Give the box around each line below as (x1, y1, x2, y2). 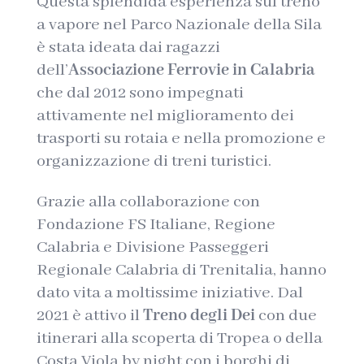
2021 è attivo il (36, 305, 143, 326)
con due (254, 305, 317, 326)
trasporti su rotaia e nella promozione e (36, 128, 326, 149)
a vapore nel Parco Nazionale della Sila (36, 15, 322, 35)
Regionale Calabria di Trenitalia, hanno (36, 260, 327, 280)
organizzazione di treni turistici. (36, 151, 271, 171)
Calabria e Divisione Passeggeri (36, 237, 269, 258)
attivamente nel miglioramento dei (36, 106, 294, 126)
